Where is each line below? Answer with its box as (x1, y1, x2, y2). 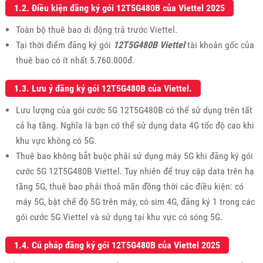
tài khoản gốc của (184, 39, 254, 50)
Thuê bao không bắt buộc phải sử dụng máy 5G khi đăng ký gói (15, 150, 253, 161)
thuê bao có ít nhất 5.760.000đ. (15, 54, 134, 66)
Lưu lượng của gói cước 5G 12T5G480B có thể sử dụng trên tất (15, 104, 252, 116)
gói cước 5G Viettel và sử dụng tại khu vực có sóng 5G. (15, 211, 222, 222)
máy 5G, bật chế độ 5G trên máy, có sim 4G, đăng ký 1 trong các (15, 195, 255, 207)
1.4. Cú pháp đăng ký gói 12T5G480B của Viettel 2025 (14, 239, 220, 251)
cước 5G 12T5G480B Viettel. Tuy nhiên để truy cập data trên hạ (15, 165, 254, 177)
